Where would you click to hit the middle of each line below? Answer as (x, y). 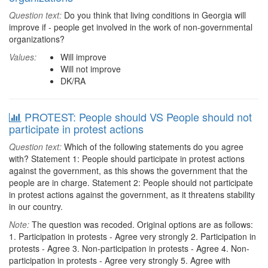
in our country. (36, 206)
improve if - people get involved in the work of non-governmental (131, 27)
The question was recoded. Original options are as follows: (141, 224)
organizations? (37, 39)
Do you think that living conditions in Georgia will (154, 15)
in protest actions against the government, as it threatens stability (132, 194)
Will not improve (91, 69)
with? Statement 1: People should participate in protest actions (127, 159)
